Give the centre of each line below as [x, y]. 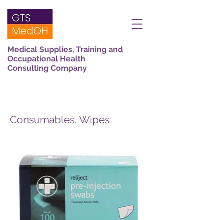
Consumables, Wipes [60, 120]
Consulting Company [47, 68]
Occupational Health [46, 59]
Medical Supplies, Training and [65, 49]
